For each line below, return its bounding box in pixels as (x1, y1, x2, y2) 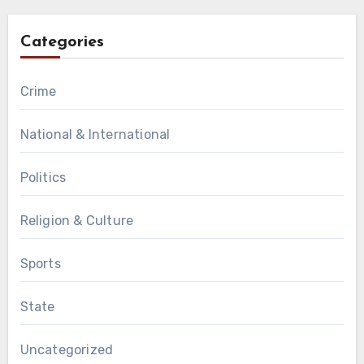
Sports (19, 255, 61, 271)
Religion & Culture (19, 212, 134, 228)
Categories (19, 33, 104, 50)
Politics (19, 169, 67, 185)
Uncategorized (19, 341, 114, 357)
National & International (19, 126, 171, 142)
